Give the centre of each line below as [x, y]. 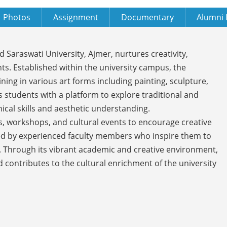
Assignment [76, 17]
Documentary [147, 17]
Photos [17, 17]
